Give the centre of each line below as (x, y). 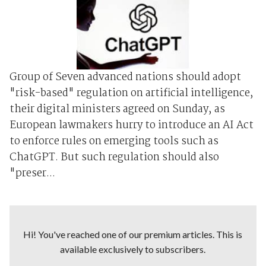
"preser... (32, 173)
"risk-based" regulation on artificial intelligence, (131, 93)
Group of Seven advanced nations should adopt (125, 77)
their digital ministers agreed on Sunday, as (117, 109)
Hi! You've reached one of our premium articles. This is (133, 234)
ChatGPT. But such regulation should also (114, 157)
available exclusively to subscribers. (133, 249)
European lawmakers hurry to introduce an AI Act (131, 125)
